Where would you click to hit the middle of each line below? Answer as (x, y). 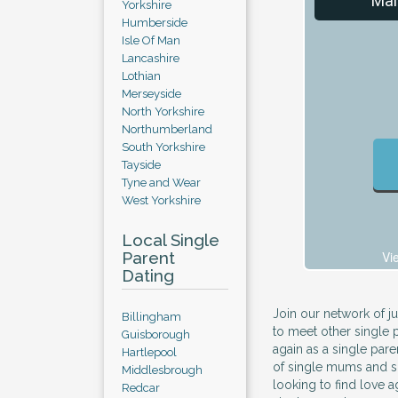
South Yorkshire (163, 147)
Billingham (151, 317)
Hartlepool (149, 352)
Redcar (141, 388)
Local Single (171, 240)
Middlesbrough (162, 370)
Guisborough (156, 334)
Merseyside (151, 94)
